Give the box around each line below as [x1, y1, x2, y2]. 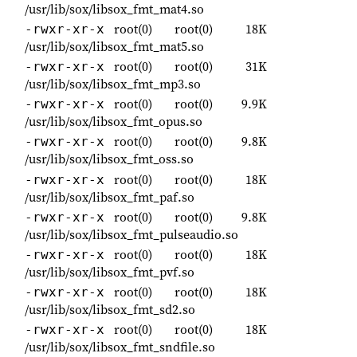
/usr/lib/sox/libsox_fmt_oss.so [25, 150, 194, 168]
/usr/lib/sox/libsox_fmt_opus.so [25, 112, 202, 131]
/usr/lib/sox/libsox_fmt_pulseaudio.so [25, 225, 238, 243]
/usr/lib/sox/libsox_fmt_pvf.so [25, 263, 194, 281]
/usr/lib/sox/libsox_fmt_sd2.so [25, 300, 195, 319]
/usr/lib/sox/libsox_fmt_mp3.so [25, 75, 201, 93]
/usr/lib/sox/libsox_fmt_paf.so [25, 187, 194, 206]
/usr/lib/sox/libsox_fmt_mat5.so [25, 37, 204, 55]
